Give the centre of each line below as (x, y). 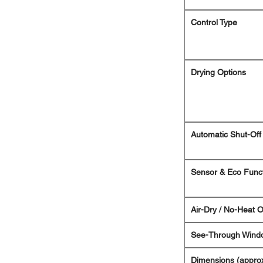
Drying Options (218, 73)
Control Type (214, 23)
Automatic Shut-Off (226, 135)
